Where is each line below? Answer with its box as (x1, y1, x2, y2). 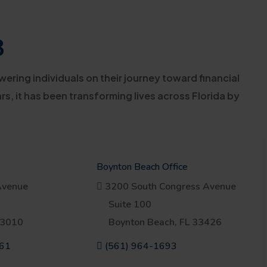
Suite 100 (108, 198, 151, 211)
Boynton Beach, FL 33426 (108, 216, 222, 229)
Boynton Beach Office (96, 160, 188, 173)
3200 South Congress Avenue (102, 180, 236, 193)
